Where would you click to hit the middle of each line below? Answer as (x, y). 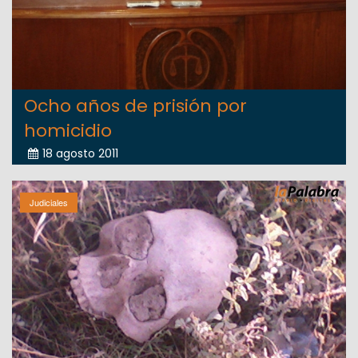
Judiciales (49, 203)
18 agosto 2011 (80, 154)
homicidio (68, 131)
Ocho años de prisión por (135, 106)
